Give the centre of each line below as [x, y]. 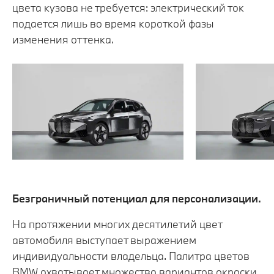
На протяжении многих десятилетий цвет [117, 224]
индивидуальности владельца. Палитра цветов [131, 256]
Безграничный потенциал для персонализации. [137, 199]
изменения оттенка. [63, 39]
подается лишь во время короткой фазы [113, 23]
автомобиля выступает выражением [104, 240]
